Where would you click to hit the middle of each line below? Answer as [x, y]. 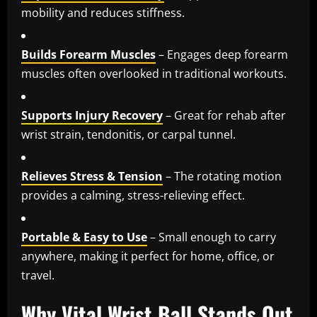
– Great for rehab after [224, 116]
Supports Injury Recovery [92, 116]
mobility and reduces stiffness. [103, 13]
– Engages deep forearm [222, 55]
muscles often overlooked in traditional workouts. [154, 74]
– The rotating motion [222, 177]
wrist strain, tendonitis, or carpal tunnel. [128, 135]
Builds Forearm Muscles [88, 55]
